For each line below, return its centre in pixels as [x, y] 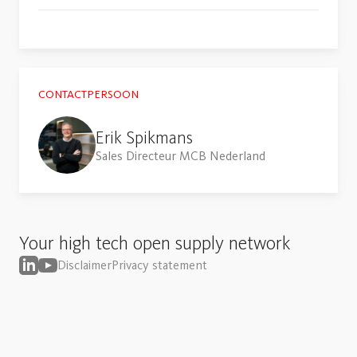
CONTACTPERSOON [88, 94]
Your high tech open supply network [155, 243]
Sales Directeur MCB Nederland [180, 156]
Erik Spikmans [144, 138]
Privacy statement [159, 265]
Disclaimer [84, 265]
